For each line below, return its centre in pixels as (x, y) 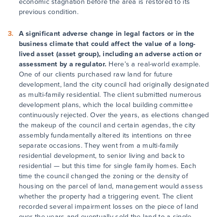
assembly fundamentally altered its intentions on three (105, 136)
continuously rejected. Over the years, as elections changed (114, 115)
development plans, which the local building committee (106, 105)
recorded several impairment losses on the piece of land (108, 207)
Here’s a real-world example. (154, 64)
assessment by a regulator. (63, 64)
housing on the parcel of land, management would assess (111, 186)
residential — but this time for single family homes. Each (107, 166)
